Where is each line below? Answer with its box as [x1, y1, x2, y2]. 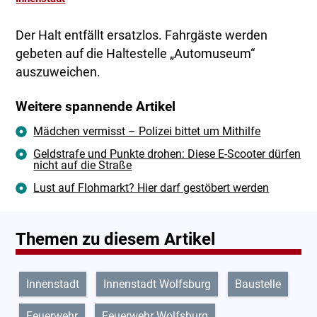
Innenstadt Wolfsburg [103, 277, 212, 292]
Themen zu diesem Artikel [16, 229, 216, 250]
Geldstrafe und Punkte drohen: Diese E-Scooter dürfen [33, 147, 301, 161]
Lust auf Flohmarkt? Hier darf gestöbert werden [33, 181, 270, 195]
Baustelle [235, 277, 282, 292]
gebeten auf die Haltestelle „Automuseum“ [16, 47, 255, 62]
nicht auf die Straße [33, 158, 132, 173]
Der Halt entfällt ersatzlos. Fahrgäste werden [16, 28, 268, 43]
